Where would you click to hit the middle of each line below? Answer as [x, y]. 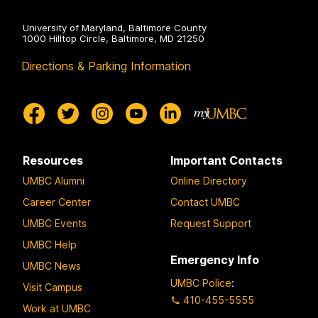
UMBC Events [55, 224]
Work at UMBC [57, 309]
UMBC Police [201, 283]
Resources [53, 160]
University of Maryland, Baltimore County [115, 27]
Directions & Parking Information [106, 66]
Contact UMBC [205, 202]
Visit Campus [53, 287]
